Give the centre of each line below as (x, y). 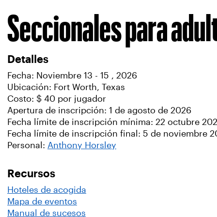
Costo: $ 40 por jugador (57, 99)
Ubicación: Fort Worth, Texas (67, 87)
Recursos (31, 173)
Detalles (28, 59)
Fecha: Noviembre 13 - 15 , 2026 (72, 76)
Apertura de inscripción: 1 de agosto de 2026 (99, 110)
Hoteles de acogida (47, 190)
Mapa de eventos (42, 201)
